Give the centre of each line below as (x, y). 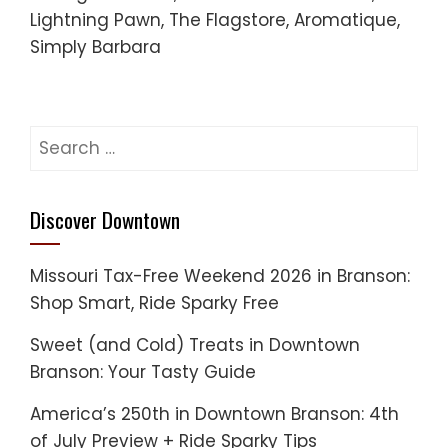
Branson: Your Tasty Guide (143, 371)
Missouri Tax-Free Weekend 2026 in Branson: (220, 275)
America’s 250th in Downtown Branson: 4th (214, 413)
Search (59, 137)
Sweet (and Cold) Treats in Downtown (195, 344)
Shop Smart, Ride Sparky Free (154, 302)
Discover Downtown (105, 219)
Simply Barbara (95, 46)
